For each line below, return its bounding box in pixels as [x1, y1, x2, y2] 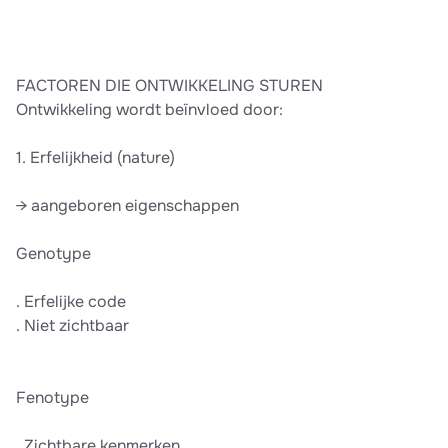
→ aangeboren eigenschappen [16, 195, 239, 217]
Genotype [16, 243, 91, 265]
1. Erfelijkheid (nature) [16, 147, 175, 169]
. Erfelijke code [16, 291, 126, 313]
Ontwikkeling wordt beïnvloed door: [16, 99, 283, 121]
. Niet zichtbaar [16, 315, 129, 337]
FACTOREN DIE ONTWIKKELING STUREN [16, 75, 323, 97]
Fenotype [16, 387, 89, 409]
